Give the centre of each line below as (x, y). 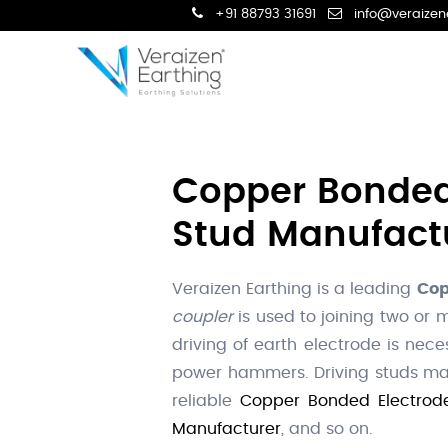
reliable (206, 401)
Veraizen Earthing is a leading (294, 289)
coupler (202, 317)
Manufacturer (226, 429)
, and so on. (327, 429)
